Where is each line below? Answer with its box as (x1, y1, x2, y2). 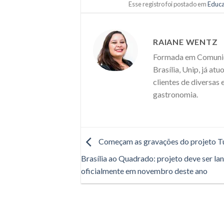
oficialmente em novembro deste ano (81, 166, 207, 176)
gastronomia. (153, 89, 198, 99)
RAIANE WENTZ (153, 37, 218, 47)
